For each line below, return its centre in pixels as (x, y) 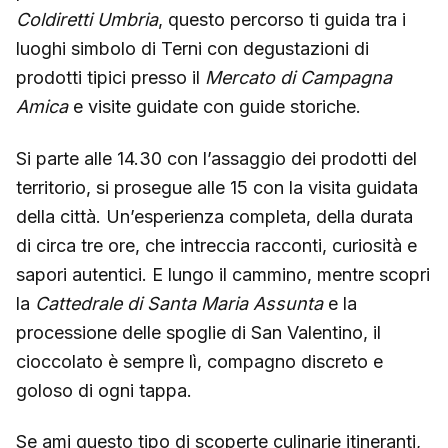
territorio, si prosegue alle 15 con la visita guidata (217, 187)
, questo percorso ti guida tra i (282, 19)
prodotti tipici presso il (110, 77)
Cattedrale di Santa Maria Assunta (179, 303)
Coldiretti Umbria (87, 19)
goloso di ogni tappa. (104, 390)
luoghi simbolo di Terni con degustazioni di (192, 48)
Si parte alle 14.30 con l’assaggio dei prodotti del (216, 158)
